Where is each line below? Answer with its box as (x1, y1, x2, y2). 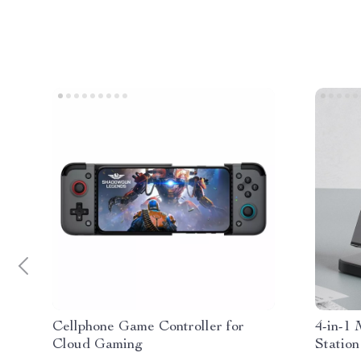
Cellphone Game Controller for (52, 320, 244, 334)
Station (315, 338, 359, 352)
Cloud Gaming (52, 338, 143, 352)
